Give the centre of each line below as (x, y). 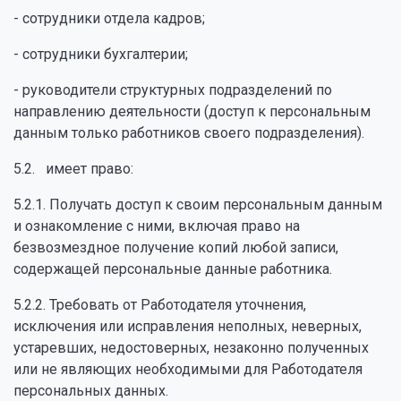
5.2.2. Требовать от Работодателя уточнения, (160, 305)
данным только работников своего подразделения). (189, 133)
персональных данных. (91, 391)
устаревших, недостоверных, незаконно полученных (191, 348)
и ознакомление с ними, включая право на (157, 226)
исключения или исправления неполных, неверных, (188, 326)
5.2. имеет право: (73, 169)
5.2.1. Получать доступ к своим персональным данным (198, 205)
